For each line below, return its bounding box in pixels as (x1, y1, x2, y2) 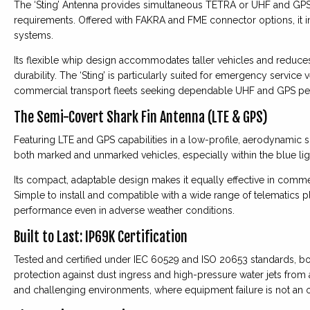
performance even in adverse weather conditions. (14, 205, 235, 217)
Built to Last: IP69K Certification (14, 228, 188, 246)
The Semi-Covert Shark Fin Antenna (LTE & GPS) (14, 109, 268, 127)
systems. (14, 30, 53, 42)
